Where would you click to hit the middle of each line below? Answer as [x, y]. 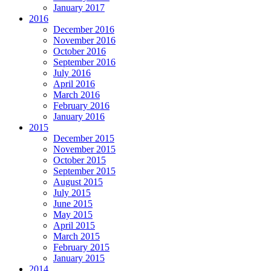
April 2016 [74, 84]
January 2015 [79, 258]
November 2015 [84, 149]
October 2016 [80, 51]
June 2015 [73, 204]
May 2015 [73, 215]
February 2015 [81, 247]
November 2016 [84, 41]
